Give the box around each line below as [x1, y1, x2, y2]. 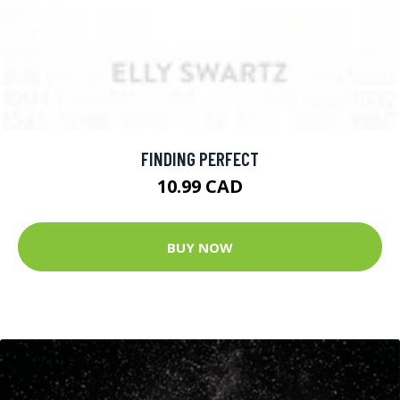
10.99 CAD [157, 174, 243, 199]
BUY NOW [167, 237, 233, 256]
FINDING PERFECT [141, 147, 259, 171]
